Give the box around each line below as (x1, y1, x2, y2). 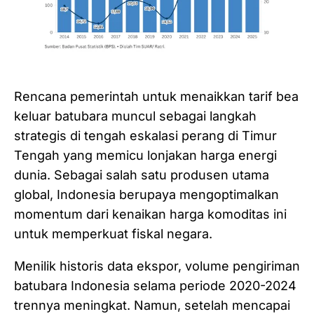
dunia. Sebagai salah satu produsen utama (14, 168, 269, 183)
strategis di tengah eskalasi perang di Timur (14, 128, 277, 144)
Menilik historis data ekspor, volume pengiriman (14, 259, 300, 274)
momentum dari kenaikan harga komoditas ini (14, 207, 287, 222)
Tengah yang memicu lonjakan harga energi (14, 148, 277, 163)
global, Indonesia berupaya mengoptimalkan (14, 187, 279, 203)
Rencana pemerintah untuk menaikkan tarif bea (14, 89, 299, 104)
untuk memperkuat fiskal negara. (14, 226, 216, 242)
